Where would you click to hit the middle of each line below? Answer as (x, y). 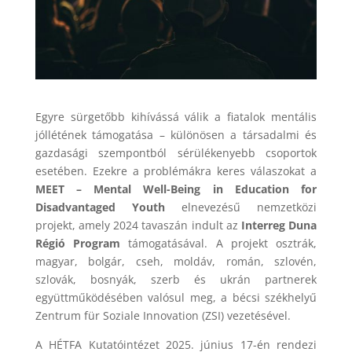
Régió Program (78, 243)
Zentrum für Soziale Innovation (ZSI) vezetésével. (163, 315)
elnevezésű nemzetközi (241, 207)
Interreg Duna (279, 225)
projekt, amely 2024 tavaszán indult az (138, 225)
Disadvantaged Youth (100, 207)
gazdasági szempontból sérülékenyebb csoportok (176, 152)
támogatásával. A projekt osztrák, (219, 243)
